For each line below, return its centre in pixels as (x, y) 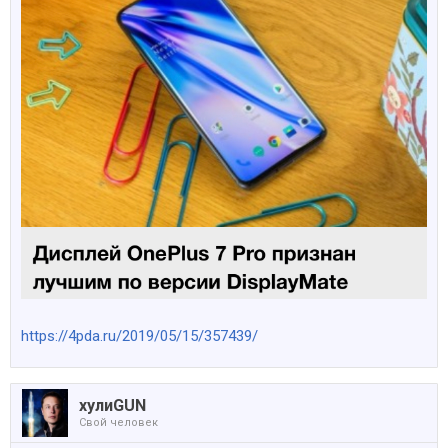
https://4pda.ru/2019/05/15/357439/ (139, 335)
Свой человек (118, 422)
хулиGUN (112, 405)
